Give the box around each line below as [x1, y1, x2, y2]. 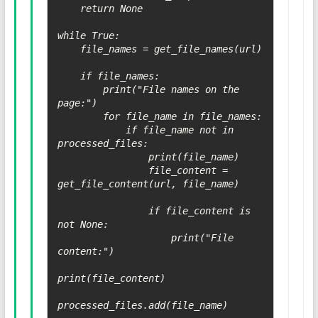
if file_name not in [57, 124, 126, 136]
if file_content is [57, 205, 148, 217]
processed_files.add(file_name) [57, 300, 228, 312]
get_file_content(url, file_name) [57, 178, 239, 190]
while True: [57, 30, 120, 42]
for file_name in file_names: [57, 111, 103, 123]
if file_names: [57, 70, 80, 82]
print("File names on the [57, 84, 103, 96]
